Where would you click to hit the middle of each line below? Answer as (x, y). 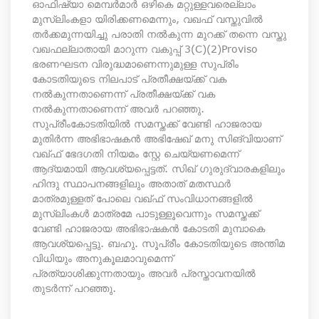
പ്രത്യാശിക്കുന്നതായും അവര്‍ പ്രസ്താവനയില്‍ (144, 273)
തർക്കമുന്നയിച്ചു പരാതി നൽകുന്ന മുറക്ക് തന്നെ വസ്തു (159, 34)
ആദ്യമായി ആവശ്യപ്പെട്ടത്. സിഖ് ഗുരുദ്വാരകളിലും (158, 168)
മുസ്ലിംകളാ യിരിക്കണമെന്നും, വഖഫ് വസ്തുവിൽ (147, 19)
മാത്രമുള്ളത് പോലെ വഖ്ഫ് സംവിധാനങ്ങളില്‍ (142, 198)
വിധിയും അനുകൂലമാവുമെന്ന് (103, 258)
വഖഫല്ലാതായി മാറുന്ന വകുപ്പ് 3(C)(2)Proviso (145, 49)
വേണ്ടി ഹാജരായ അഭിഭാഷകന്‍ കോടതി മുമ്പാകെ (148, 228)
